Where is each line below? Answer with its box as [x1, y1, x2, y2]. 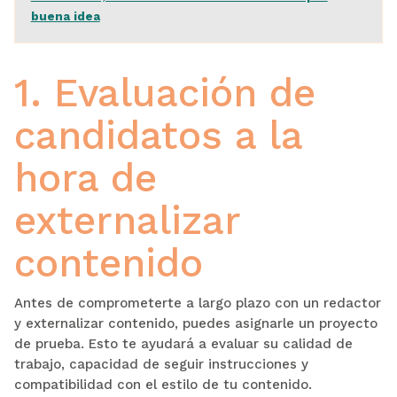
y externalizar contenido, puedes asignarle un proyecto [13, 315, 378, 331]
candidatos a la [13, 112, 302, 159]
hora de [13, 154, 157, 201]
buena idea [30, 8, 100, 23]
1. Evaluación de [13, 69, 315, 116]
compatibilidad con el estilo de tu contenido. [13, 376, 312, 393]
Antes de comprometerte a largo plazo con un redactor [13, 294, 381, 311]
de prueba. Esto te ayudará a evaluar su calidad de [13, 335, 353, 352]
